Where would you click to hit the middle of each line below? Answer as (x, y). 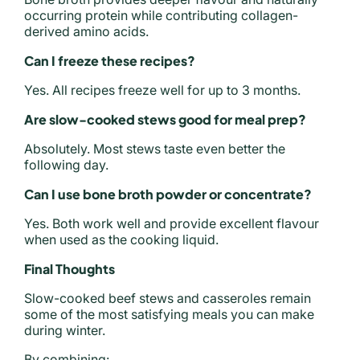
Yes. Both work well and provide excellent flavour (172, 224)
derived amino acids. (86, 32)
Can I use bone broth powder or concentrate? (168, 194)
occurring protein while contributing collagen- (161, 16)
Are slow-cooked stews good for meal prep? (165, 120)
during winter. (65, 331)
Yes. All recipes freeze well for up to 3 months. (162, 90)
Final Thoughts (70, 269)
